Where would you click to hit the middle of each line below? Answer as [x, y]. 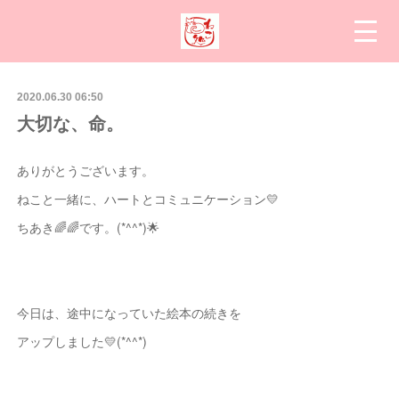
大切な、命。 [70, 122]
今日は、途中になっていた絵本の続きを [129, 313]
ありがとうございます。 [85, 170]
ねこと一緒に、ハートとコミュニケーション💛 [147, 199]
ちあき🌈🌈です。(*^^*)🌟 [88, 227]
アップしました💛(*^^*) [81, 341]
